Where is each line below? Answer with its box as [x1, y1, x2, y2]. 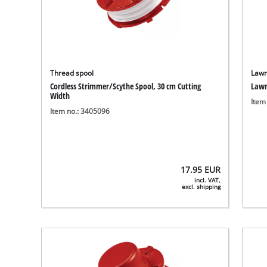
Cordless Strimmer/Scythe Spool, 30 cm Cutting [50, 80, 201, 92]
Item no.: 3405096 [50, 107, 110, 116]
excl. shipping [182, 183, 221, 191]
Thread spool [50, 69, 94, 78]
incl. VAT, [194, 176, 221, 185]
